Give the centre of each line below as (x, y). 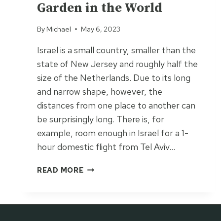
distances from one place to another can (116, 106)
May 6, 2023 (101, 29)
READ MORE (60, 170)
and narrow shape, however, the (100, 92)
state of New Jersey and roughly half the (117, 64)
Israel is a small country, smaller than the (116, 50)
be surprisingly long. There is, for (101, 119)
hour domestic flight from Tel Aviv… (106, 147)
